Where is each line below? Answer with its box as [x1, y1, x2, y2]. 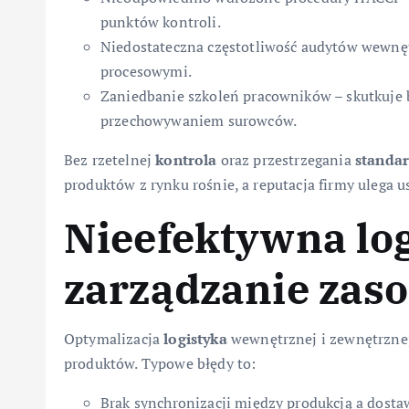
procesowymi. [100, 61, 192, 82]
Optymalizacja [64, 329, 164, 350]
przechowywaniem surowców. [100, 110, 298, 131]
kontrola [155, 150, 217, 171]
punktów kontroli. [100, 12, 221, 33]
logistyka [163, 329, 227, 350]
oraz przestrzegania [216, 150, 355, 171]
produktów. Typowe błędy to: [64, 353, 257, 374]
